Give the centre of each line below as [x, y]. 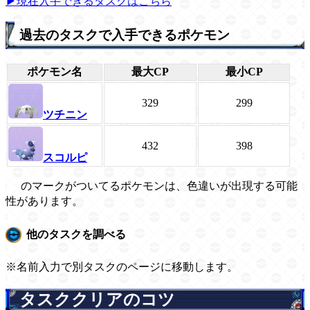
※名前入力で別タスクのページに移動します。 [122, 266]
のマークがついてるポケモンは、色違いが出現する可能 [159, 186]
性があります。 [44, 201]
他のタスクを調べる [76, 234]
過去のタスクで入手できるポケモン [125, 35]
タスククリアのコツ [97, 299]
